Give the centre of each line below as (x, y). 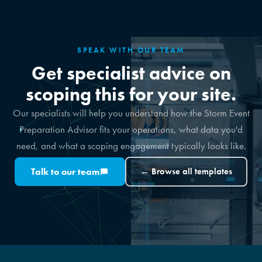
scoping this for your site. (131, 95)
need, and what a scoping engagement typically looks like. (131, 146)
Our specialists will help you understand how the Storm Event (131, 113)
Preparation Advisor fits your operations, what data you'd (131, 130)
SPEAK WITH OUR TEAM (131, 50)
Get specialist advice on (131, 74)
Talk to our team (65, 172)
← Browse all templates (186, 172)
